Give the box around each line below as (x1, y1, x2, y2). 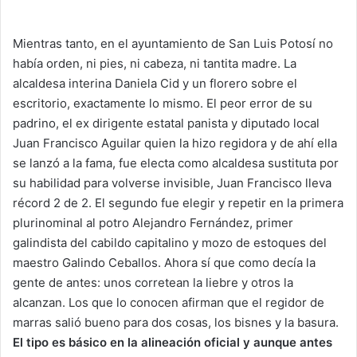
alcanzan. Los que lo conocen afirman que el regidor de (13, 295, 324, 311)
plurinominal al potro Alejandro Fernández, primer (13, 215, 293, 231)
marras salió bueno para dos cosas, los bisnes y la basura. (13, 315, 339, 331)
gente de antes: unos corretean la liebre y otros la (13, 275, 293, 291)
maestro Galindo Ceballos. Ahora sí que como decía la (13, 255, 316, 271)
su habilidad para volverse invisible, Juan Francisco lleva (13, 175, 331, 191)
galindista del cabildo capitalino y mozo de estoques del (13, 235, 327, 251)
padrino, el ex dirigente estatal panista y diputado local (13, 116, 320, 131)
